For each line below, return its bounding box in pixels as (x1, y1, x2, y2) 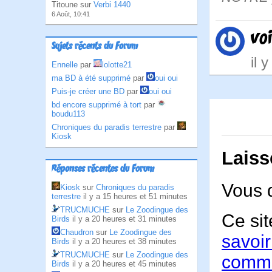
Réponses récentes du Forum (52, 163, 154, 175)
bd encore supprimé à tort (52, 100, 141, 109)
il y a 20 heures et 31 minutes (72, 214, 177, 223)
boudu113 (52, 109, 85, 118)
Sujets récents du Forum (52, 41, 138, 53)
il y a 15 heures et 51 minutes (83, 192, 188, 201)
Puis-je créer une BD (52, 87, 124, 96)
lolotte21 (102, 60, 132, 69)
